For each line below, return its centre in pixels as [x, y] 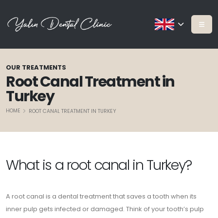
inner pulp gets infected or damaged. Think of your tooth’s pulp [105, 209]
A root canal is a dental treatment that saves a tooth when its [101, 196]
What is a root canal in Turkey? [99, 165]
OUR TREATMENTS [36, 67]
